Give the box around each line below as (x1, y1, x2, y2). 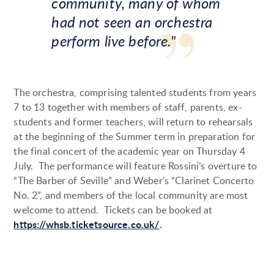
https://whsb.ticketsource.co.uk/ (13, 217, 160, 232)
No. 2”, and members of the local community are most (13, 188, 248, 202)
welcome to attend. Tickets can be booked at (13, 203, 213, 217)
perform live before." (51, 31, 176, 51)
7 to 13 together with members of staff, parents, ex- (13, 100, 242, 114)
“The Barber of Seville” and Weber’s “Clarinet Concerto (13, 174, 254, 188)
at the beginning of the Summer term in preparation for (13, 130, 256, 144)
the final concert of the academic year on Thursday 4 (13, 144, 245, 158)
